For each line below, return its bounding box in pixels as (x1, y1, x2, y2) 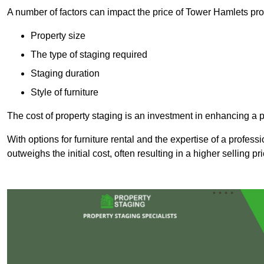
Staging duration (31, 68, 100, 79)
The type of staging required (31, 49, 147, 60)
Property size (31, 31, 85, 41)
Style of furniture (31, 87, 98, 98)
